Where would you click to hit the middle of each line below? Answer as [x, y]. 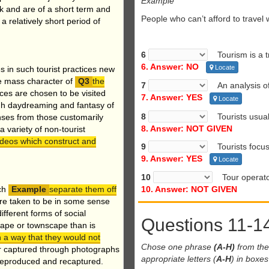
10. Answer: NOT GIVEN [189, 189]
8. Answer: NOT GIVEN [187, 128]
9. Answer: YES [172, 158]
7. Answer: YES [172, 98]
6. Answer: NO [170, 67]
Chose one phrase [177, 246]
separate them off [83, 189]
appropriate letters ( [179, 258]
